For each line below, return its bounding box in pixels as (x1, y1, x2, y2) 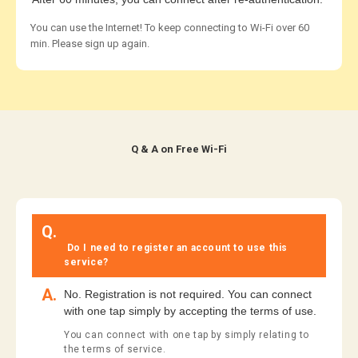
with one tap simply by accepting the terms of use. (64, 304, 316, 317)
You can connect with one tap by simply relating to (64, 328, 310, 340)
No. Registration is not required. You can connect (64, 287, 312, 300)
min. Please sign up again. (30, 37, 149, 50)
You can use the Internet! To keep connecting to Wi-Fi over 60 (30, 21, 309, 34)
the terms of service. (64, 343, 166, 355)
